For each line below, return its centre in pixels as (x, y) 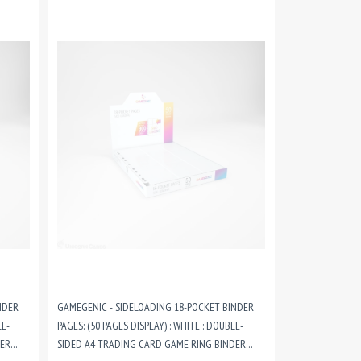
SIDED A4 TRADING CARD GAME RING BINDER (151, 344)
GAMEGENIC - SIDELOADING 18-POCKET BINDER (155, 307)
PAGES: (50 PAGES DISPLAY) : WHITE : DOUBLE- (150, 326)
